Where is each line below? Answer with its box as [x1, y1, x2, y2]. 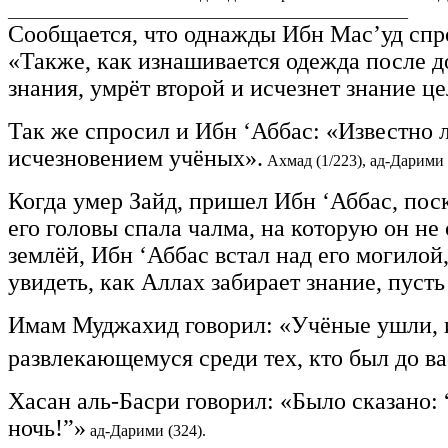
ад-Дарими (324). [86, 421, 206, 439]
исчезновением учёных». [8, 144, 263, 171]
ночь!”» [8, 414, 86, 441]
